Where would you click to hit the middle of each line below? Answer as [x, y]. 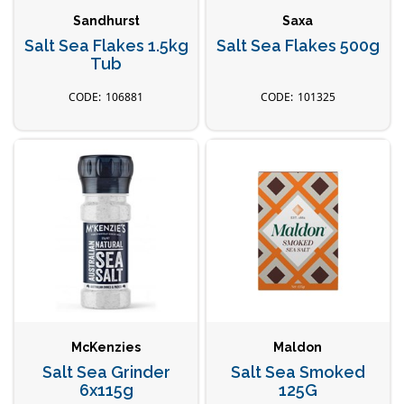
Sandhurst [106, 21]
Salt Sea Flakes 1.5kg [106, 46]
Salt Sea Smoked [298, 372]
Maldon [298, 347]
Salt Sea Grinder [106, 372]
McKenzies [106, 347]
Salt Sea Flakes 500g [298, 46]
